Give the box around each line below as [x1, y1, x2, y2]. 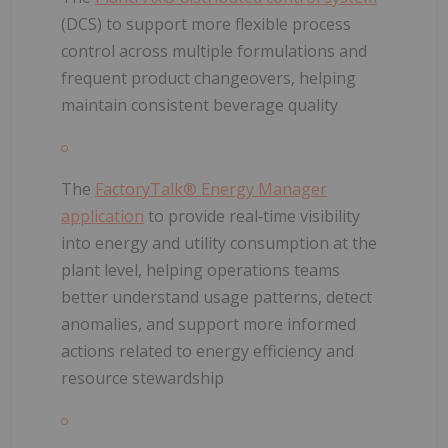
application [61, 204, 144, 227]
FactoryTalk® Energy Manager [95, 177, 327, 200]
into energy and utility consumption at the [61, 231, 377, 254]
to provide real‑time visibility [144, 204, 360, 227]
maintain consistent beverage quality [61, 93, 338, 116]
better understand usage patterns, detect [61, 285, 372, 308]
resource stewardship [61, 366, 224, 389]
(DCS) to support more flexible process [61, 12, 351, 35]
